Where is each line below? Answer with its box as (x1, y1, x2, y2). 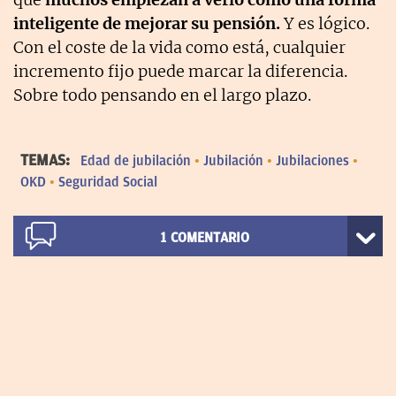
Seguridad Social (58, 173, 157, 190)
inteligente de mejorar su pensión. (13, 12, 284, 34)
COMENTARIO (170, 229, 249, 246)
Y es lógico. (284, 12, 369, 34)
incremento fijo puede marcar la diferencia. (13, 60, 347, 81)
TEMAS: (20, 150, 73, 169)
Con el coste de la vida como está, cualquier (13, 36, 346, 57)
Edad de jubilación (80, 152, 191, 169)
